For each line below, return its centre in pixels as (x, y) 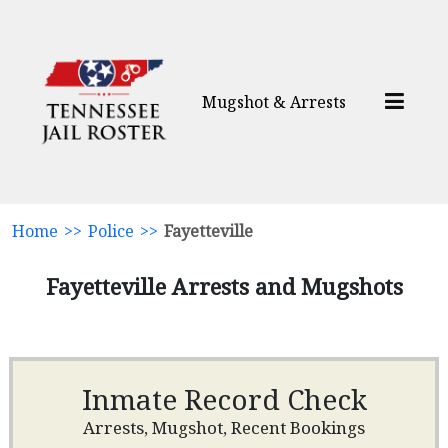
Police (111, 231)
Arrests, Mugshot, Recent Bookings (224, 427)
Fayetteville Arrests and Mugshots (224, 286)
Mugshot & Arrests (274, 102)
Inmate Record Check (224, 399)
